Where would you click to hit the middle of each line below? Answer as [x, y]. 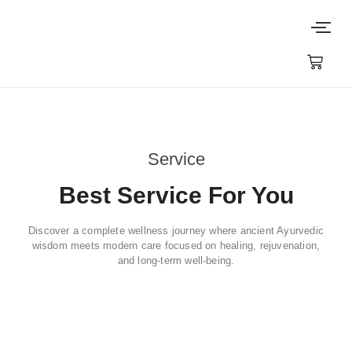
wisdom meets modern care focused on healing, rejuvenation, [176, 246]
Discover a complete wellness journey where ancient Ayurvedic [176, 231]
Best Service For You [176, 195]
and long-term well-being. [176, 260]
